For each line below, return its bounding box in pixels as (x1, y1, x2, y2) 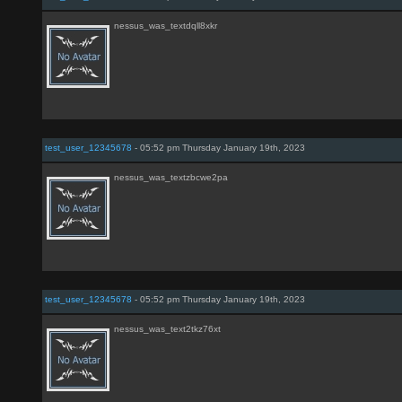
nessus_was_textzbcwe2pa (114, 172, 228, 182)
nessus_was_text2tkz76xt (114, 324, 221, 334)
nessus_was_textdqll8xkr (114, 21, 217, 31)
